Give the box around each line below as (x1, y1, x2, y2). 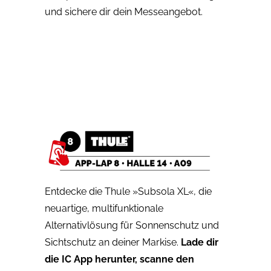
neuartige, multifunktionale (44, 202, 163, 214)
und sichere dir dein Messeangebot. (44, 5, 203, 18)
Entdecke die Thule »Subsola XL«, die (44, 185, 212, 197)
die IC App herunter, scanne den (44, 253, 194, 265)
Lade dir (180, 236, 218, 248)
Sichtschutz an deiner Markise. (44, 236, 181, 248)
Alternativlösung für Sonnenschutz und (44, 219, 219, 231)
